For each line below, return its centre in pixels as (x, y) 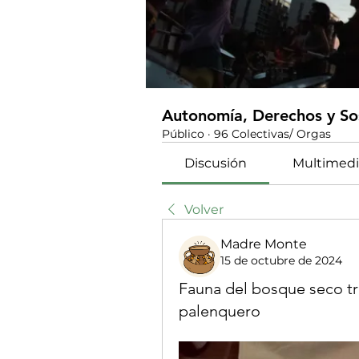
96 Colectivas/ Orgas (272, 134)
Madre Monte (264, 244)
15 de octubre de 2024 (281, 260)
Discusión (216, 163)
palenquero (220, 311)
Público (183, 134)
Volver (204, 210)
